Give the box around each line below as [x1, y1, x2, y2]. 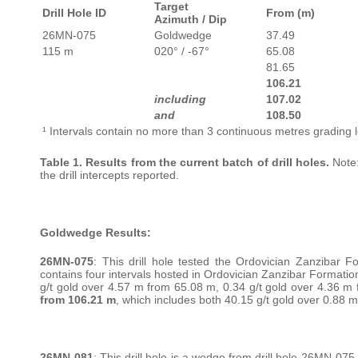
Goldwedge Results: [40, 225, 151, 239]
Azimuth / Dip [154, 12, 227, 26]
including [154, 92, 206, 105]
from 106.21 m [40, 292, 116, 306]
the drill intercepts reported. [40, 168, 179, 181]
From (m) [266, 6, 315, 19]
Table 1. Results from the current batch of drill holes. [40, 155, 333, 169]
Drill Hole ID [42, 6, 106, 19]
